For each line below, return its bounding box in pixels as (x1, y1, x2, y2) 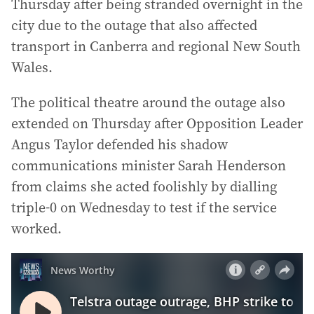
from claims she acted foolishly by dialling (11, 177, 277, 197)
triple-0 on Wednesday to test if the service (11, 198, 277, 218)
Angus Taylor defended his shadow (11, 135, 228, 155)
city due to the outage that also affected (11, 15, 257, 36)
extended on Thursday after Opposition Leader (11, 114, 303, 134)
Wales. (11, 57, 53, 78)
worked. (11, 219, 62, 239)
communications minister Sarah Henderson (11, 156, 286, 176)
